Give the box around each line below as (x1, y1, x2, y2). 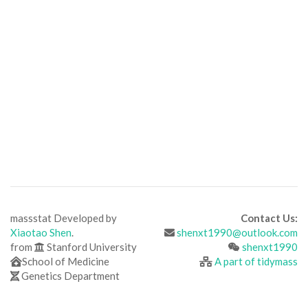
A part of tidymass (214, 255, 298, 267)
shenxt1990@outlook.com (177, 226, 298, 239)
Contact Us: (241, 212, 298, 224)
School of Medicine (22, 255, 109, 267)
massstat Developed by (10, 212, 117, 224)
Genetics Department (19, 269, 120, 282)
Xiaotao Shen (10, 226, 71, 239)
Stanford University (45, 241, 137, 253)
